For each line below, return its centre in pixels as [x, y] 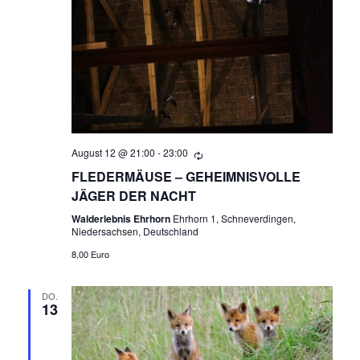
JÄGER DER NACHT [133, 195]
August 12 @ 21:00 [113, 152]
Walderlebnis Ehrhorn [122, 218]
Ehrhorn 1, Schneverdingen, [234, 218]
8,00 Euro [90, 254]
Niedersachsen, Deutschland [135, 231]
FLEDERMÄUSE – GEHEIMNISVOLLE [186, 176]
